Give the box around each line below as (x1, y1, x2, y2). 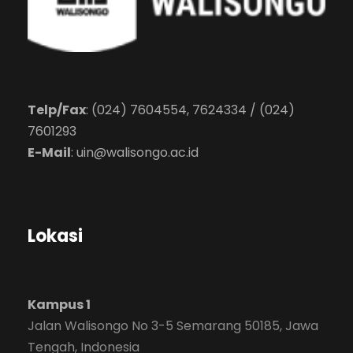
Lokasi (28, 223, 83, 248)
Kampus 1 (28, 295, 91, 314)
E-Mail (28, 143, 71, 162)
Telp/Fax (28, 100, 86, 119)
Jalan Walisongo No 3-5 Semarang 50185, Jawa (28, 316, 318, 335)
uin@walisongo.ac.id (76, 143, 199, 162)
